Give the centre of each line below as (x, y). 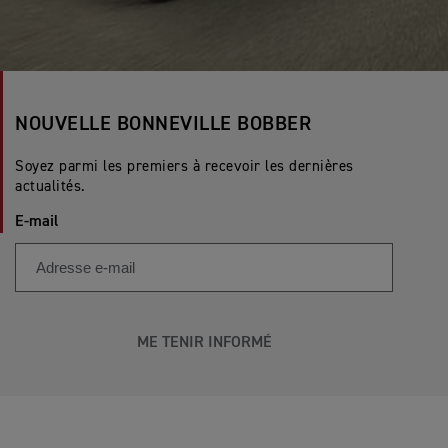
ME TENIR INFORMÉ (204, 343)
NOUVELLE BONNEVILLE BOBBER (163, 124)
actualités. (50, 186)
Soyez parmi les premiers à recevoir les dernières (184, 166)
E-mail (37, 222)
